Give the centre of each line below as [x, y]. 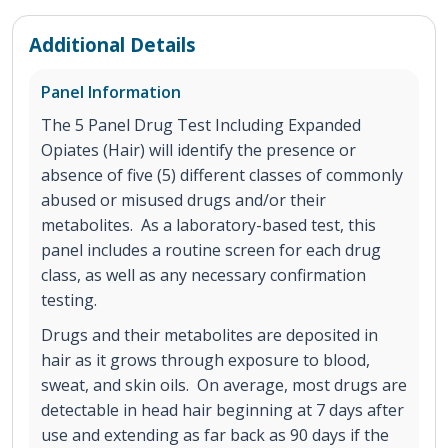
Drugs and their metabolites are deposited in [209, 335]
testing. [69, 300]
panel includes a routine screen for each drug [211, 250]
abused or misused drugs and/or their [183, 200]
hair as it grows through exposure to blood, [205, 360]
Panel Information [111, 92]
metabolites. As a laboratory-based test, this [208, 225]
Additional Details [112, 45]
